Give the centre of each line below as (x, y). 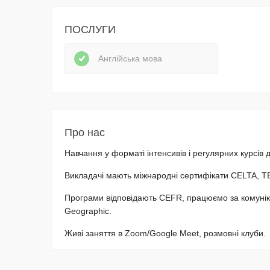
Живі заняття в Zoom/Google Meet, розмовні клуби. (165, 233)
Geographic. (88, 211)
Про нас (85, 132)
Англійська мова (130, 59)
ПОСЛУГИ (90, 29)
